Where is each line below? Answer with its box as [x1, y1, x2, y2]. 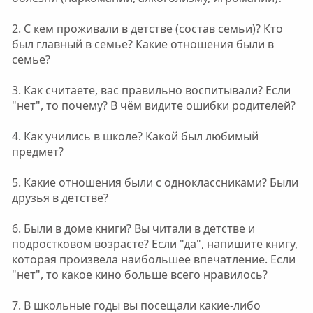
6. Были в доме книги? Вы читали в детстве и [11, 221, 255, 236]
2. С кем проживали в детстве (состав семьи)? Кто [11, 21, 283, 36]
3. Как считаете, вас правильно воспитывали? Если [11, 82, 291, 98]
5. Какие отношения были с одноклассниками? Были [11, 175, 298, 190]
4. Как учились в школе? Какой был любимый [11, 129, 259, 144]
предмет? [11, 144, 64, 159]
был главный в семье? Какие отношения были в [11, 36, 274, 52]
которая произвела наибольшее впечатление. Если [11, 252, 296, 267]
